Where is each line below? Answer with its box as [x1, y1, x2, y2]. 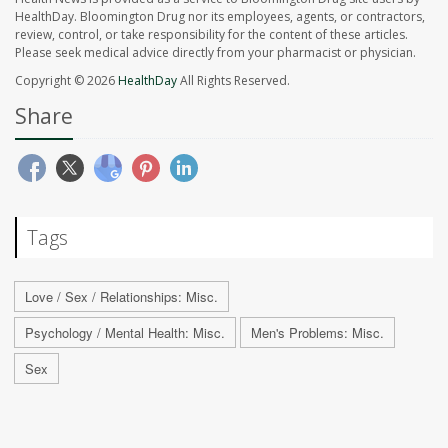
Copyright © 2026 [15, 71, 118, 89]
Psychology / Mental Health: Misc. [25, 322, 225, 342]
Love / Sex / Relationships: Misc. [25, 286, 218, 306]
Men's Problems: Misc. [251, 322, 384, 342]
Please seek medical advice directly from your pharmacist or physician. [15, 43, 416, 61]
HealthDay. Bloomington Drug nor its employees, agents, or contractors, [15, 7, 425, 25]
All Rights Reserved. [177, 71, 290, 89]
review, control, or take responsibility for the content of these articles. [15, 25, 408, 43]
